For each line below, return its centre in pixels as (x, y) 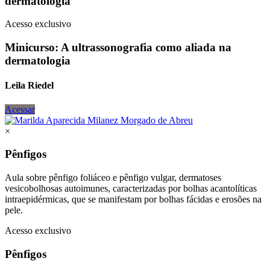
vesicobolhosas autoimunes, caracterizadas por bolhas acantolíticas (131, 189)
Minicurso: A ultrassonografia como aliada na (118, 48)
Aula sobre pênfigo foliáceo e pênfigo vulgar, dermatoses (113, 178)
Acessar (20, 109)
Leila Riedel (29, 86)
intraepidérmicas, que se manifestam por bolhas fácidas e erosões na (133, 199)
